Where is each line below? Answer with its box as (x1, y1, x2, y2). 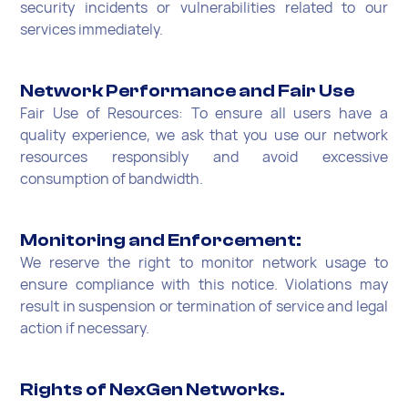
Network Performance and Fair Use (20, 79, 355, 101)
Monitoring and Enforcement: (20, 229, 302, 250)
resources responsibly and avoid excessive (20, 146, 388, 167)
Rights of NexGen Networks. (20, 378, 291, 400)
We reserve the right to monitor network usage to (20, 251, 388, 272)
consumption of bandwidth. (20, 168, 204, 189)
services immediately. (20, 18, 164, 39)
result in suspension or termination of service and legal (20, 295, 388, 316)
